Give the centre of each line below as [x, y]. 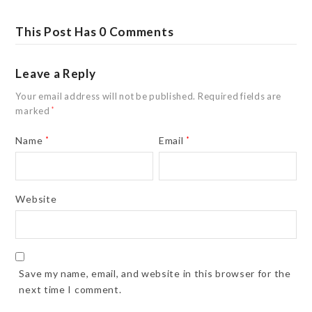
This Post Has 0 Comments [95, 31]
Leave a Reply [56, 73]
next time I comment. [70, 289]
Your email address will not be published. [106, 96]
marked [34, 110]
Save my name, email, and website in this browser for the [155, 273]
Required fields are [240, 96]
